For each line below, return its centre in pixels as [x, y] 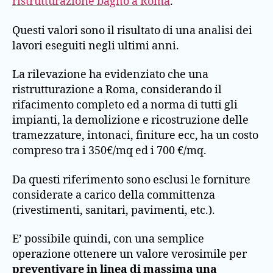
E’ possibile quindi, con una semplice [108, 239]
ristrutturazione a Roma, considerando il [117, 90]
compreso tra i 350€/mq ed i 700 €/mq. [109, 151]
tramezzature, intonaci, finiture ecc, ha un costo [135, 136]
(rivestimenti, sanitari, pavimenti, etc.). [114, 210]
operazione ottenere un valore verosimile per [129, 255]
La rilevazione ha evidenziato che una [110, 75]
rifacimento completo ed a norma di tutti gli [125, 105]
